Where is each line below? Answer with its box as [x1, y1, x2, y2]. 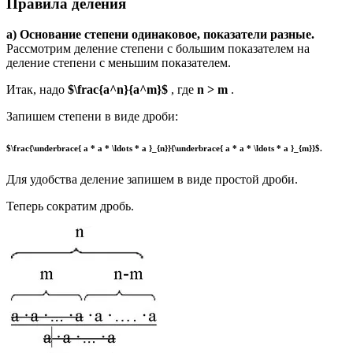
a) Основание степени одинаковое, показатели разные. [6, 27, 314, 41]
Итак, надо [6, 82, 68, 96]
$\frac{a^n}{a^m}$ [68, 82, 171, 96]
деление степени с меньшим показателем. [6, 55, 231, 69]
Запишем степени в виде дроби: [6, 109, 178, 123]
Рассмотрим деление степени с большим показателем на [6, 41, 310, 55]
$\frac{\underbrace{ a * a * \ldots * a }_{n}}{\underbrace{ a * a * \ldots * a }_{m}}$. [6, 143, 322, 153]
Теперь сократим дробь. [6, 199, 134, 213]
